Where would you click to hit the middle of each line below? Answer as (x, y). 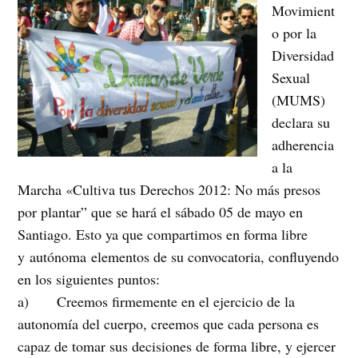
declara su (301, 123)
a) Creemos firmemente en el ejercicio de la (157, 302)
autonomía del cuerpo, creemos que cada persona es (169, 324)
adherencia (303, 145)
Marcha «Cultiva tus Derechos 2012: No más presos (169, 190)
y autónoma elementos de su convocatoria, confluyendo (179, 257)
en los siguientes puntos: (89, 279)
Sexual (291, 78)
